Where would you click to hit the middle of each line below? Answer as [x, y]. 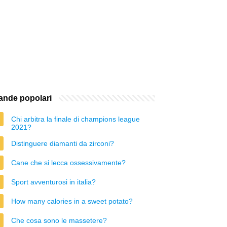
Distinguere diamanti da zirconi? [63, 143]
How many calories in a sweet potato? [72, 201]
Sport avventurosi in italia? [53, 182]
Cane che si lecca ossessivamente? [68, 163]
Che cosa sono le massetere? [59, 220]
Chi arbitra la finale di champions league [75, 119]
